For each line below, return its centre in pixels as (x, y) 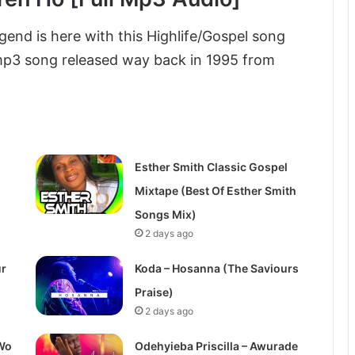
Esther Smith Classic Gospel (211, 166)
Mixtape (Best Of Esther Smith (215, 190)
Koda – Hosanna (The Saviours (216, 268)
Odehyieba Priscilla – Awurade (216, 345)
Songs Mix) (165, 214)
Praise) (154, 292)
